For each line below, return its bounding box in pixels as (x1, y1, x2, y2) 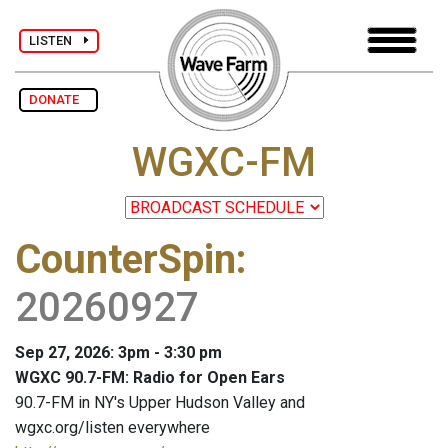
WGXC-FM (132, 139, 316, 187)
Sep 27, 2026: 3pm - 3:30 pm (15, 343, 222, 363)
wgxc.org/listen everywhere (15, 418, 210, 438)
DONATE (29, 92, 88, 107)
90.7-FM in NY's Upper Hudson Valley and (15, 393, 305, 413)
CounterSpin (15, 236, 236, 284)
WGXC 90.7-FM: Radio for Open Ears (15, 368, 285, 388)
